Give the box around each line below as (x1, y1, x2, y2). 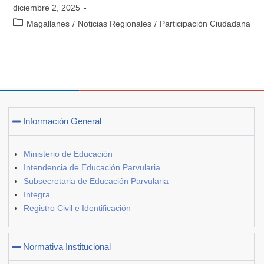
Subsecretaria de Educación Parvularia (24, 176, 169, 186)
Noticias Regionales (78, 18, 152, 28)
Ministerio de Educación (24, 148, 113, 159)
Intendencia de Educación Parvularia (24, 162, 160, 172)
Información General (23, 115, 102, 126)
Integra (24, 189, 50, 199)
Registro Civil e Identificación (24, 203, 131, 213)
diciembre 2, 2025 (13, 2, 81, 12)
